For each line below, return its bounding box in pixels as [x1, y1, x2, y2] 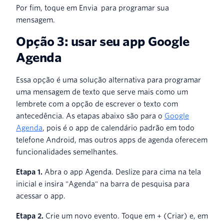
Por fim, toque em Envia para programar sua [16, 3, 169, 12]
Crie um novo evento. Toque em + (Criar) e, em [45, 211, 208, 220]
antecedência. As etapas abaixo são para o [16, 111, 164, 120]
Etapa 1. [16, 167, 44, 176]
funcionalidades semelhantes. [16, 147, 118, 156]
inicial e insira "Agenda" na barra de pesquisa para [16, 179, 189, 188]
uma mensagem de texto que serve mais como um [16, 87, 188, 96]
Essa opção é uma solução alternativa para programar [16, 75, 201, 84]
